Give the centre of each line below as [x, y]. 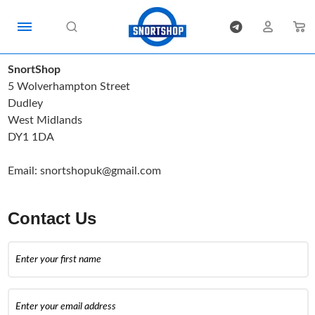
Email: [24, 171]
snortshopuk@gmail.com [101, 171]
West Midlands [45, 120]
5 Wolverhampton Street [69, 86]
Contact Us [52, 218]
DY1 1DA [31, 137]
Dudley [26, 103]
